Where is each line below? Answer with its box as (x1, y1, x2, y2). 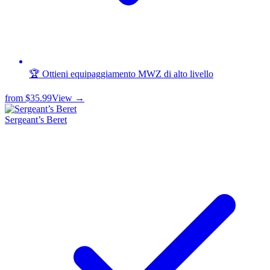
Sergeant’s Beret (5, 115, 67, 125)
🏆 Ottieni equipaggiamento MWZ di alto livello (29, 69, 213, 80)
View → (52, 93, 84, 104)
